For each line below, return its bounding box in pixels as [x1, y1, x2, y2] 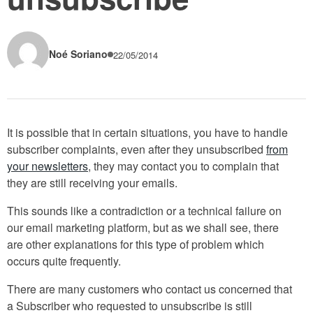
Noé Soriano [49, 47, 108, 61]
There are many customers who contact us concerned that [7, 280, 292, 297]
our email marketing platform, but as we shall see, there [7, 219, 279, 235]
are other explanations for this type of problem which [7, 235, 264, 252]
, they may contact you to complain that [88, 157, 279, 174]
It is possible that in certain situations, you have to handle [7, 124, 288, 140]
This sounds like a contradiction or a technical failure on [7, 202, 282, 219]
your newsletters [7, 157, 88, 174]
